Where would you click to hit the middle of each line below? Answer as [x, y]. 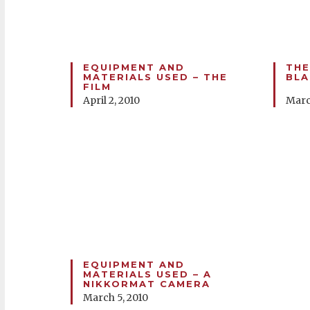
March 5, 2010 [116, 298]
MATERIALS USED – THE [155, 77]
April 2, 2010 [111, 100]
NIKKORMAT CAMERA [147, 284]
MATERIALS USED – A [147, 274]
